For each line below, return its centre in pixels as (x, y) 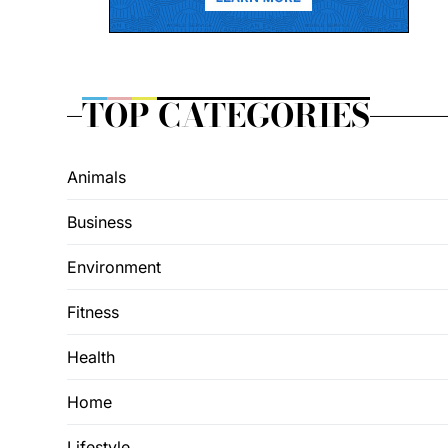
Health (91, 357)
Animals (96, 177)
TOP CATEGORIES (226, 115)
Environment (114, 267)
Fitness (93, 312)
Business (99, 222)
